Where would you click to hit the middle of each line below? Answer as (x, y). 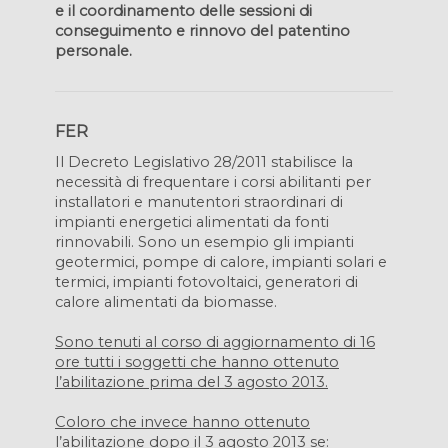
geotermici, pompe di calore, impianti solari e (221, 262)
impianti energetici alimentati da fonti (192, 222)
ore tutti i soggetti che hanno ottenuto (197, 362)
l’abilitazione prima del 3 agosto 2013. (191, 382)
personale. (93, 51)
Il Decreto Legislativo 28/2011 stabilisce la (204, 162)
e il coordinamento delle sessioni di (183, 11)
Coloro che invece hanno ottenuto (182, 422)
